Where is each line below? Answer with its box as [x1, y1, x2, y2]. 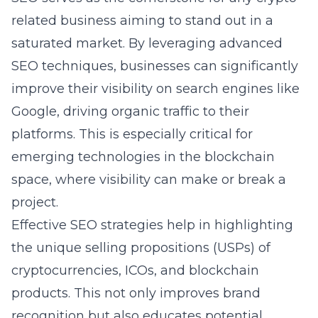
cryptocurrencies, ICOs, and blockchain [11, 263, 259, 278]
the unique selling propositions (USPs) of [11, 240, 270, 256]
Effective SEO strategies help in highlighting [11, 217, 293, 233]
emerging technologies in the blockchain [11, 149, 275, 165]
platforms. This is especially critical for [11, 126, 253, 142]
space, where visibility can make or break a [11, 172, 286, 187]
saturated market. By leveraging [11, 35, 219, 51]
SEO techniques [11, 58, 114, 74]
